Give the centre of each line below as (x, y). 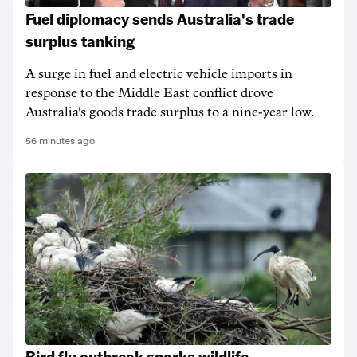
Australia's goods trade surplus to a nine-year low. (170, 112)
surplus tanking (80, 41)
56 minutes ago (60, 141)
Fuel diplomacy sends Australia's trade (160, 18)
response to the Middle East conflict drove (149, 93)
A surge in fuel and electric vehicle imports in (159, 74)
